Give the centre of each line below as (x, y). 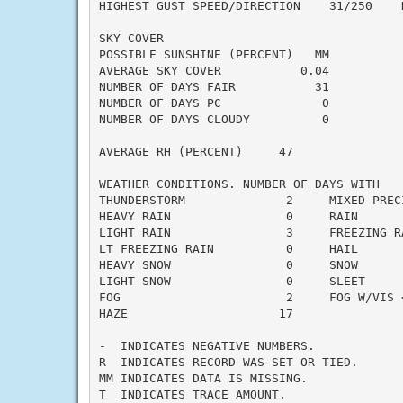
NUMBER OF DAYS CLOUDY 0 (214, 119)
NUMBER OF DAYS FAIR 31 (214, 86)
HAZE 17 (196, 313)
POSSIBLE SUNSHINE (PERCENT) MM (214, 54)
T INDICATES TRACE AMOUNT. (192, 394)
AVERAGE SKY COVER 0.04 (214, 70)
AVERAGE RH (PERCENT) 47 (196, 151)
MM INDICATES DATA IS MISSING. (203, 378)
